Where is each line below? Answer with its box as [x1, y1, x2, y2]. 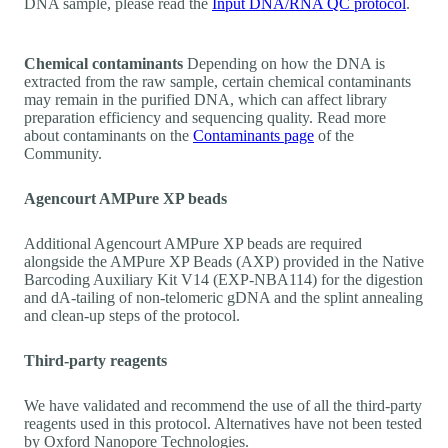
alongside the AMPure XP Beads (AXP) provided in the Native [24, 252, 424, 270]
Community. [24, 144, 102, 162]
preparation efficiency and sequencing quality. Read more [24, 108, 386, 126]
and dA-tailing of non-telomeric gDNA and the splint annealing [24, 288, 423, 306]
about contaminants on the [24, 126, 193, 144]
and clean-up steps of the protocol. [24, 306, 240, 324]
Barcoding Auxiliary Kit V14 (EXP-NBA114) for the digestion [24, 270, 423, 288]
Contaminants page [193, 126, 314, 144]
